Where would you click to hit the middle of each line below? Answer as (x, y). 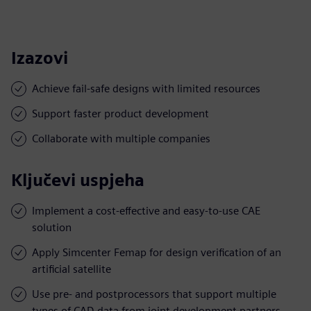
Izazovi (40, 58)
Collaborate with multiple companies (121, 138)
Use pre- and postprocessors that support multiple (154, 294)
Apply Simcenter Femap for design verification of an (157, 252)
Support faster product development (120, 113)
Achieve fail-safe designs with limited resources (146, 88)
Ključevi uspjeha (78, 180)
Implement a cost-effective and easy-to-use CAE (146, 210)
